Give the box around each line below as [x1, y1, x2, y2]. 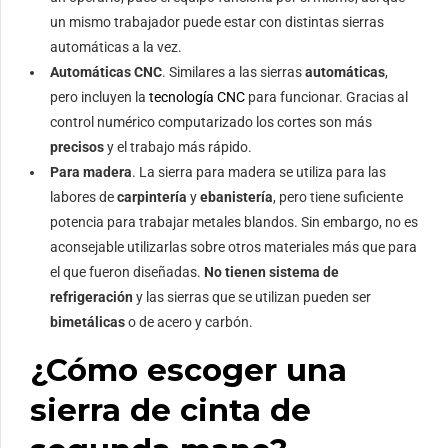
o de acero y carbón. [128, 313, 253, 330]
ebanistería [200, 188, 273, 205]
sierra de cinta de [30, 390, 311, 429]
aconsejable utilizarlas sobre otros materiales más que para [50, 238, 417, 255]
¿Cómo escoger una [30, 350, 347, 389]
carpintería [117, 188, 190, 205]
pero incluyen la [50, 88, 149, 105]
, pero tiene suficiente [273, 188, 403, 205]
